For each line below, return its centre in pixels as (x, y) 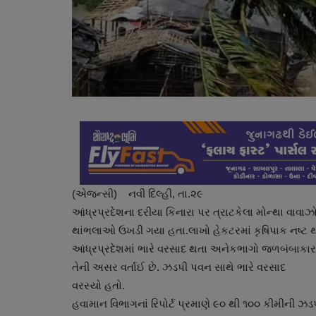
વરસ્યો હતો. (98, 285)
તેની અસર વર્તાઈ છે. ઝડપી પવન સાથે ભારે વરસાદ (180, 267)
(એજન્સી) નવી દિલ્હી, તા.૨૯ (138, 193)
